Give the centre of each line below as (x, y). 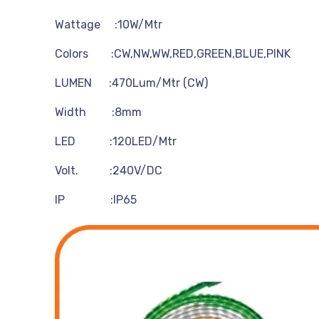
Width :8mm (98, 112)
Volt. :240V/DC (109, 170)
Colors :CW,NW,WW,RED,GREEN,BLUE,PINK (173, 53)
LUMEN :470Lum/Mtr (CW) (131, 83)
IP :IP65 (96, 199)
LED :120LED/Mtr (116, 141)
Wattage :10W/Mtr (109, 24)
